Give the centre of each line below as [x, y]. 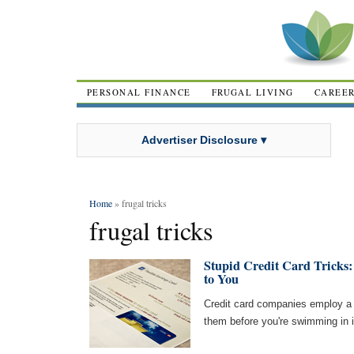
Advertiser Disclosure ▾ [204, 139]
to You [221, 279]
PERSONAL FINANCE [139, 92]
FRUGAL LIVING [252, 92]
